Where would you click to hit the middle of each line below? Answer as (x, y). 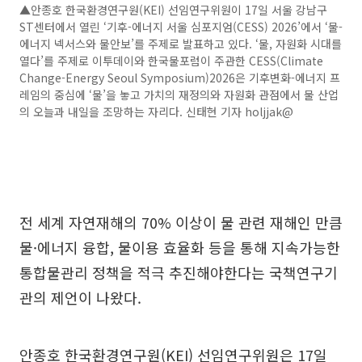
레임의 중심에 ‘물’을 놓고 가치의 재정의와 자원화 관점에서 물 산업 (179, 95)
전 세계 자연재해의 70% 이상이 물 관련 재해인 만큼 (181, 223)
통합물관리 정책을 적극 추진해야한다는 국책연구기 (179, 273)
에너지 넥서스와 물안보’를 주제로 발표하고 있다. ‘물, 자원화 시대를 (181, 44)
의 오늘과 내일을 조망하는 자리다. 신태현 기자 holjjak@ (156, 112)
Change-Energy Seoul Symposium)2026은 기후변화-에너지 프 (180, 78)
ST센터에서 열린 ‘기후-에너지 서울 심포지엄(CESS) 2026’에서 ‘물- (181, 27)
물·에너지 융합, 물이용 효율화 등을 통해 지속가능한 (180, 248)
